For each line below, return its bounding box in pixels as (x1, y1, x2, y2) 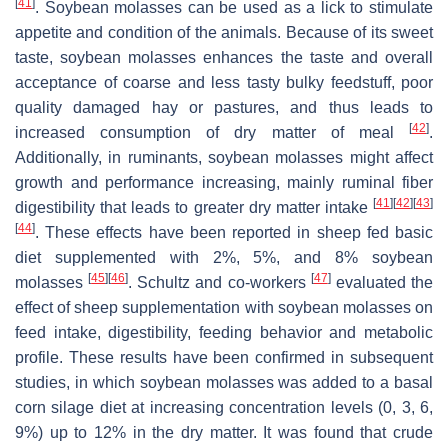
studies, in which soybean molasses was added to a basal (15, 373, 433, 391)
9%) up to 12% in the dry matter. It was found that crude (15, 423, 433, 441)
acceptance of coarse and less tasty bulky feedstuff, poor (15, 73, 433, 91)
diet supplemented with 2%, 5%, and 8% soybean (15, 248, 433, 266)
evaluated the (330, 273, 434, 291)
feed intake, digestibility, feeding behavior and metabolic (15, 323, 433, 341)
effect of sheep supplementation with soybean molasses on (15, 298, 433, 316)
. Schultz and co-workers (128, 273, 311, 291)
